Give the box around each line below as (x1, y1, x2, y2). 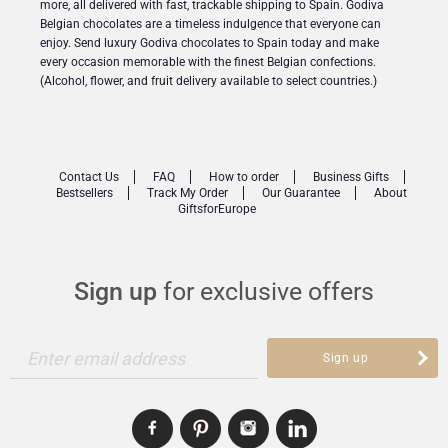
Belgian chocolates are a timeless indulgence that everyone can (40, 16, 381, 31)
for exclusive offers (157, 276, 374, 306)
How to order (208, 170, 279, 185)
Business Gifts (312, 170, 389, 185)
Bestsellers (56, 186, 113, 201)
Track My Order (147, 186, 228, 201)
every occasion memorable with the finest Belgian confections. (40, 54, 376, 69)
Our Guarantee (262, 186, 340, 201)
